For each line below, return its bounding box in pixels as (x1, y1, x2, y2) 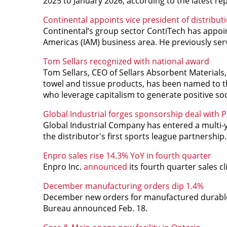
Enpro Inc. (43, 161, 84, 172)
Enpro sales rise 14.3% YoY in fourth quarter (43, 149, 211, 161)
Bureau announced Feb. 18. (43, 202, 147, 214)
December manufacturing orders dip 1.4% (43, 180, 204, 192)
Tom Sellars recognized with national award (43, 55, 209, 67)
